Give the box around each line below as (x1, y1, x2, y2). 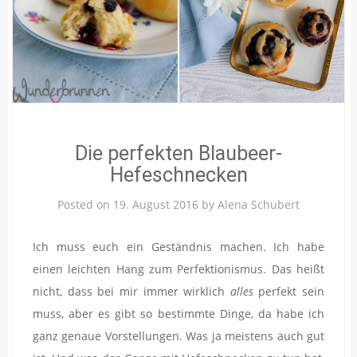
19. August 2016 (113, 196, 198, 212)
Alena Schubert (218, 196, 300, 212)
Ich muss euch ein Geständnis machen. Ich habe (33, 238, 324, 254)
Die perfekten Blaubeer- (75, 141, 282, 165)
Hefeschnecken (109, 163, 248, 186)
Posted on (57, 196, 113, 212)
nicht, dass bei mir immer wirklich (33, 283, 230, 299)
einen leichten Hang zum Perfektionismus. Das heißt (33, 261, 324, 277)
